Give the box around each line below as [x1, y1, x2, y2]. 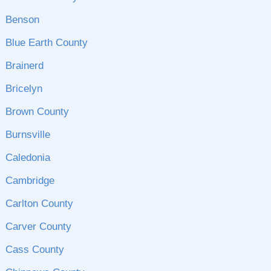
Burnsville [5, 129, 50, 140]
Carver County [5, 221, 71, 232]
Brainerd [5, 60, 44, 71]
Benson [5, 14, 39, 25]
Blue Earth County [5, 37, 88, 48]
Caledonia [5, 152, 50, 163]
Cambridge [5, 175, 54, 186]
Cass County [5, 244, 64, 255]
